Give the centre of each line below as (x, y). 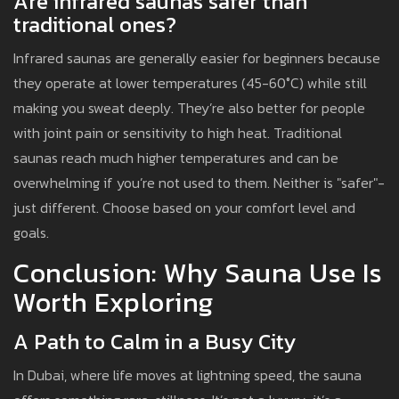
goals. (31, 233)
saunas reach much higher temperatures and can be (176, 158)
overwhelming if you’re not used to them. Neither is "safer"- (199, 183)
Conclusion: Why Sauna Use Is (198, 273)
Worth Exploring (114, 303)
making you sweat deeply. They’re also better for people (189, 108)
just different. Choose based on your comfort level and (184, 208)
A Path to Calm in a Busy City (155, 342)
